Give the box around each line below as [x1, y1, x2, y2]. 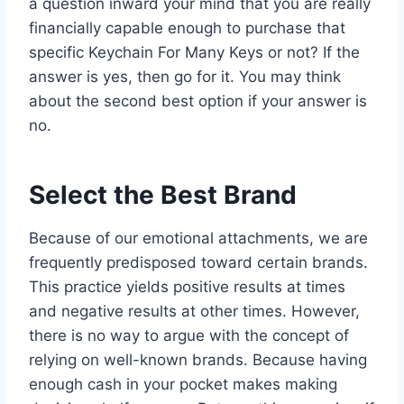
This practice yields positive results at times [29, 277, 345, 296]
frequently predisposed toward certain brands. [29, 252, 368, 271]
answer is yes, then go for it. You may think [29, 67, 341, 86]
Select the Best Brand [29, 179, 297, 210]
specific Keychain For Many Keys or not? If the [29, 42, 360, 61]
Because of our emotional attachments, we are [29, 228, 368, 247]
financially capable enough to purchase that [29, 18, 345, 37]
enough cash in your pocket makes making [29, 374, 337, 393]
